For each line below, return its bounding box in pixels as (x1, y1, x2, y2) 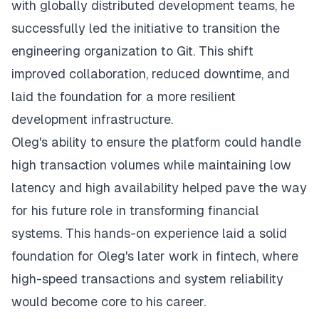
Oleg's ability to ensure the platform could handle (11, 135, 301, 150)
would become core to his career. (11, 294, 206, 309)
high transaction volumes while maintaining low (11, 157, 291, 172)
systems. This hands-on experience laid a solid (11, 226, 287, 241)
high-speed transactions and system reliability (11, 271, 283, 286)
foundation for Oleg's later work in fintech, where (11, 249, 298, 263)
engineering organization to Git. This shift (11, 43, 253, 58)
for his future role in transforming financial (11, 203, 259, 218)
